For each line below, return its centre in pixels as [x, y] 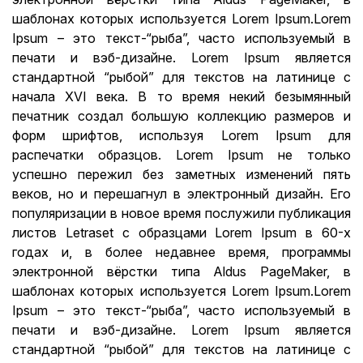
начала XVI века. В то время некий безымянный [181, 96]
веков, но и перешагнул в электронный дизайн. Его [181, 194]
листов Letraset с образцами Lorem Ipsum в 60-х [181, 233]
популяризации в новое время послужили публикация [181, 213]
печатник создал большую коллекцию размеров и [181, 116]
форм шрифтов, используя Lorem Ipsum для [181, 135]
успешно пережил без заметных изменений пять [181, 174]
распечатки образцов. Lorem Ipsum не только [181, 155]
